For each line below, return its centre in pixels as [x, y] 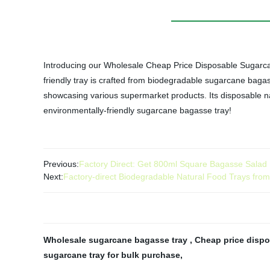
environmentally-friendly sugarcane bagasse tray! [137, 110]
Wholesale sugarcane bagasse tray [117, 240]
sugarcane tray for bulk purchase [112, 255]
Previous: [61, 164]
